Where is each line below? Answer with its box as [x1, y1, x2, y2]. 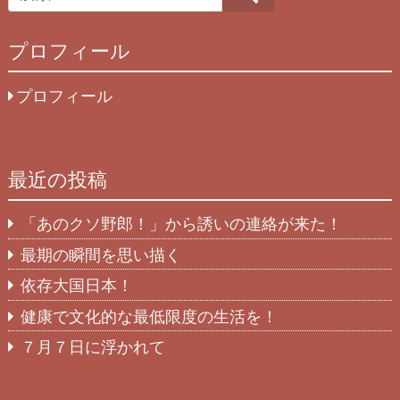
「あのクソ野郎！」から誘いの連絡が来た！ [21, 212, 343, 235]
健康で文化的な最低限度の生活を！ [21, 304, 279, 327]
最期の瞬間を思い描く [21, 243, 182, 265]
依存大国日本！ [21, 274, 134, 296]
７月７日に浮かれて [21, 336, 166, 358]
